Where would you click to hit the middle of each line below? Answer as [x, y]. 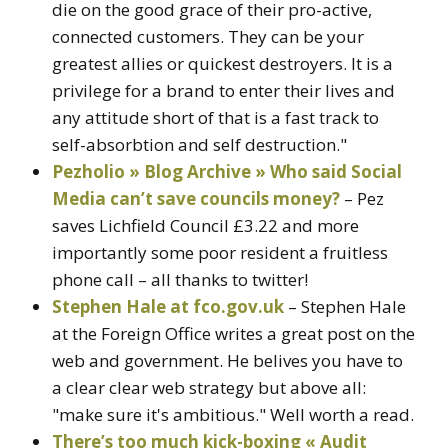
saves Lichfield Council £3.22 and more [205, 225]
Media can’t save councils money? [196, 198]
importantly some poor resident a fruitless [220, 252]
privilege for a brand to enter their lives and [223, 90]
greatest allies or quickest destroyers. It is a [222, 63]
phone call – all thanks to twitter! [180, 279]
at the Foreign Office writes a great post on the [233, 333]
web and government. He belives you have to [227, 360]
